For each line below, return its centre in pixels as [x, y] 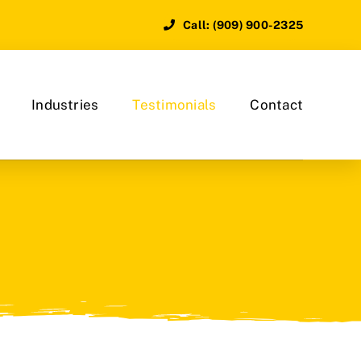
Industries [65, 105]
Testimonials [174, 105]
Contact [277, 105]
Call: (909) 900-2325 [243, 25]
